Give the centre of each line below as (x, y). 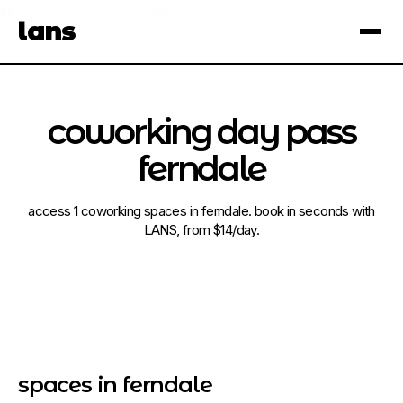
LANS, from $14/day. (201, 230)
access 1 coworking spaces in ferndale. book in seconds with (201, 211)
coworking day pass (201, 132)
